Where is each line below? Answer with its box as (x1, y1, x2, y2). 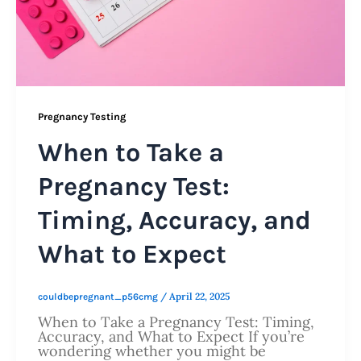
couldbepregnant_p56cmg (38, 290, 160, 302)
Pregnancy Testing (38, 110, 126, 123)
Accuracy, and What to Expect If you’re (38, 326, 305, 346)
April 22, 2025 (169, 289, 230, 302)
